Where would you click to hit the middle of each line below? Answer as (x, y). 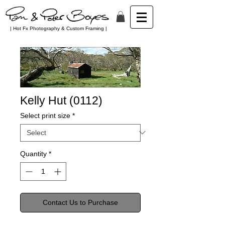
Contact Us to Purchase (80, 202)
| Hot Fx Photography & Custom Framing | (59, 28)
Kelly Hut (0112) (61, 100)
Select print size (45, 115)
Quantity (33, 153)
